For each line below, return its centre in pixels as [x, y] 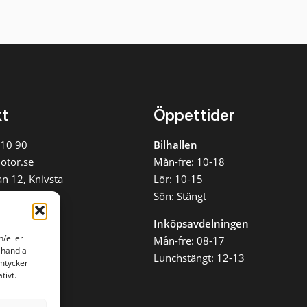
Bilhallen [175, 144]
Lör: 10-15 [178, 179]
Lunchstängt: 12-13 [199, 257]
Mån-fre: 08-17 [189, 240]
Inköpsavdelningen [201, 223]
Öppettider [194, 115]
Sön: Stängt [180, 196]
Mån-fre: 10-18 [189, 161]
